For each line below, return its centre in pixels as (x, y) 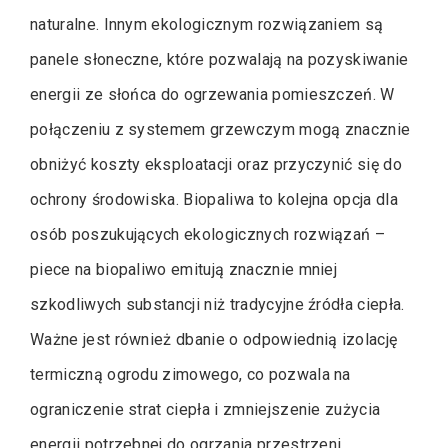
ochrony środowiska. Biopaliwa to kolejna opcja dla (214, 199)
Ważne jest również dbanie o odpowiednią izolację (214, 339)
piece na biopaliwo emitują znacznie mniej (184, 269)
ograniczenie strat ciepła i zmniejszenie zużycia (205, 409)
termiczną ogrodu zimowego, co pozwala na (190, 374)
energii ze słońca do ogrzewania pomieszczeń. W (212, 94)
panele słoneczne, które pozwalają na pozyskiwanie (219, 59)
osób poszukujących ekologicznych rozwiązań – (208, 234)
